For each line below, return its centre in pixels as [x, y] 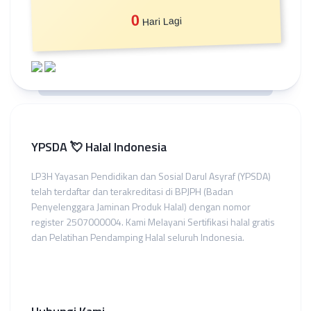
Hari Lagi [160, 21]
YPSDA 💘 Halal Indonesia [99, 147]
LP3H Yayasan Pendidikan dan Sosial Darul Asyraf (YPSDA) [151, 176]
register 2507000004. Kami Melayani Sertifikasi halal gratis [153, 222]
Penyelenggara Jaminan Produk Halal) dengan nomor [141, 207]
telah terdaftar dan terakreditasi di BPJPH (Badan [132, 191]
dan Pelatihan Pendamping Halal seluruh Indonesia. [138, 237]
